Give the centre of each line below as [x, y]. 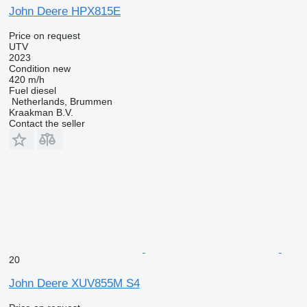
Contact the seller [47, 123]
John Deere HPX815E [64, 11]
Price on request [44, 36]
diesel [43, 90]
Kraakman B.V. [41, 112]
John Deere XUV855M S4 [74, 283]
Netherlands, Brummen [62, 101]
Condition [29, 69]
